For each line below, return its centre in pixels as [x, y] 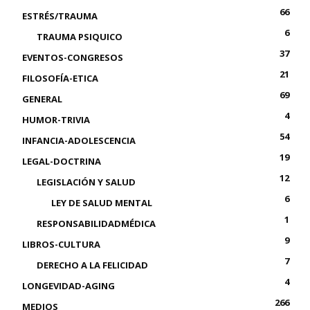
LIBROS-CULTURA [61, 244]
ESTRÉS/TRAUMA [60, 16]
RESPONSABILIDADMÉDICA [96, 224]
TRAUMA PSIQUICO [80, 37]
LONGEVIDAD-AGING [69, 286]
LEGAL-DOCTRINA [62, 161]
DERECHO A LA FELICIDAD [92, 265]
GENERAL [42, 99]
